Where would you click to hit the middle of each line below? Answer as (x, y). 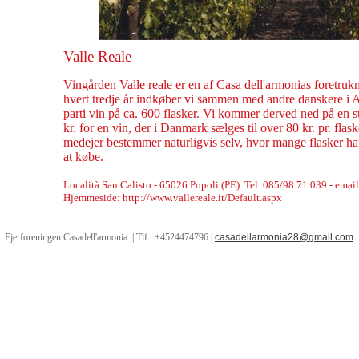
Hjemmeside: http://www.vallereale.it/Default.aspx (173, 198)
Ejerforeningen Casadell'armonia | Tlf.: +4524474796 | (110, 237)
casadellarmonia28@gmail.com (284, 237)
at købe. (83, 157)
